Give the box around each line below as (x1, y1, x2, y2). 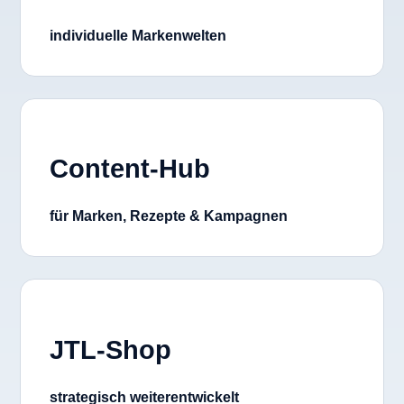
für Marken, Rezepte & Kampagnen (50, 208, 288, 225)
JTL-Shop (50, 335, 171, 365)
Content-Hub (50, 154, 210, 184)
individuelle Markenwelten (50, 27, 226, 43)
